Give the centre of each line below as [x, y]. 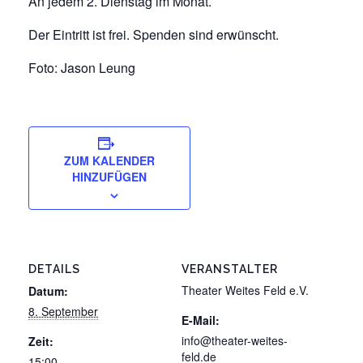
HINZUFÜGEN [109, 177]
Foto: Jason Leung [82, 68]
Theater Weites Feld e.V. [245, 290]
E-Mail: [201, 320]
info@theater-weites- [235, 341]
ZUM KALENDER [109, 161]
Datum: [48, 291]
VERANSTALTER [230, 269]
